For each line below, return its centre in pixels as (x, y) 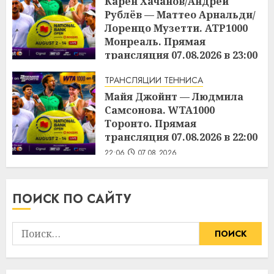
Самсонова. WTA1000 (160, 110)
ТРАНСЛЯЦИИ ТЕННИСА (154, 80)
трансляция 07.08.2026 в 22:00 (181, 137)
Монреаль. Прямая (155, 42)
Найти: (28, 229)
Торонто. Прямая (150, 124)
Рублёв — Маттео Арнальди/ (180, 15)
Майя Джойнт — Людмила (174, 97)
